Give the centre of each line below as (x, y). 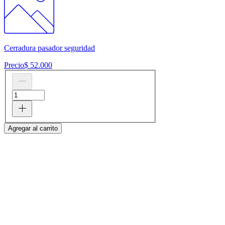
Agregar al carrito (33, 129)
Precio (14, 65)
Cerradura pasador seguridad (49, 48)
